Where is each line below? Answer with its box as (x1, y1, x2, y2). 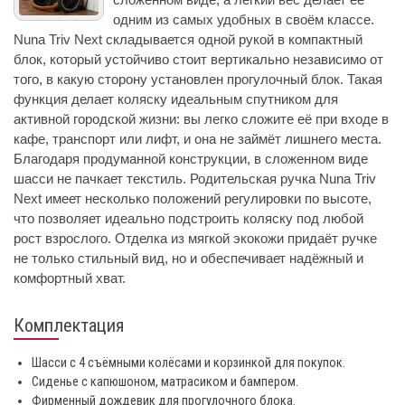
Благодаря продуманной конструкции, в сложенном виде (14, 151, 368, 167)
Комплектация (14, 315, 124, 337)
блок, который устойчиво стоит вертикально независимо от (14, 52, 383, 68)
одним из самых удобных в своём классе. (113, 12, 374, 28)
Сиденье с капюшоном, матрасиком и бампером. (32, 374, 298, 391)
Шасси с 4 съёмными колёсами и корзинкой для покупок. (32, 355, 345, 372)
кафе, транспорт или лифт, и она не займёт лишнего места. (14, 131, 381, 147)
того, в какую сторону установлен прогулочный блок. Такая (14, 71, 382, 88)
